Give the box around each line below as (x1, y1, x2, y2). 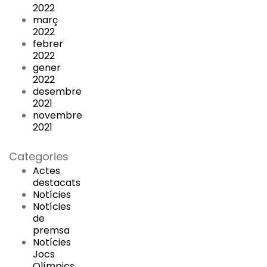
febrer (33, 36, 63, 51)
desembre (33, 84, 82, 98)
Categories (9, 148, 69, 164)
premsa (33, 223, 70, 237)
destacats (33, 175, 80, 190)
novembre (33, 108, 82, 122)
